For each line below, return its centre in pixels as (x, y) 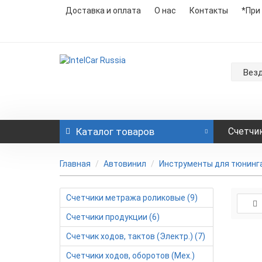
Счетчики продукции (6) (113, 217)
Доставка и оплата (103, 11)
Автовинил (125, 164)
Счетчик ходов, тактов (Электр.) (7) (136, 236)
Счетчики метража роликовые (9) (132, 198)
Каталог (95, 132)
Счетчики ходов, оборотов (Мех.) (130, 256)
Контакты (209, 11)
